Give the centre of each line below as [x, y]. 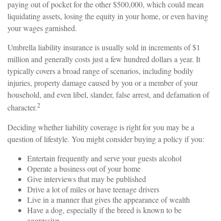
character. [22, 108]
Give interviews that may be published [87, 179]
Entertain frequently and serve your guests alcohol [104, 158]
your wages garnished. [42, 28]
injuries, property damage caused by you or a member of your [103, 83]
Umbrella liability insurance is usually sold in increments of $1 [104, 47]
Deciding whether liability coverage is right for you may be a [101, 127]
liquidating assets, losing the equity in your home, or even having [108, 16]
